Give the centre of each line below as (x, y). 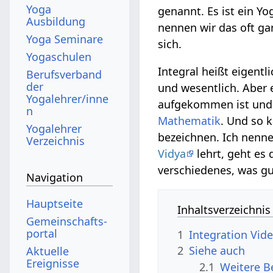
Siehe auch (217, 251)
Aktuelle (48, 251)
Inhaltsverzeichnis (224, 209)
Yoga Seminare (65, 39)
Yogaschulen (59, 56)
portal (42, 233)
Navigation (55, 178)
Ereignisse (53, 263)
